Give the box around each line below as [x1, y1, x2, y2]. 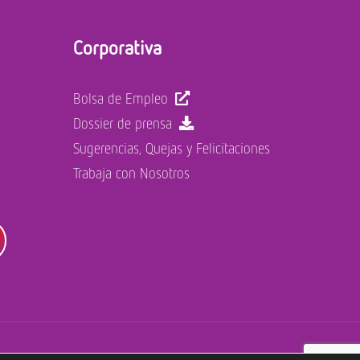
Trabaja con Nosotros [73, 163, 190, 182]
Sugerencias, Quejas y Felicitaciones [73, 138, 270, 157]
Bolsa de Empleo [73, 88, 168, 107]
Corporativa [73, 35, 162, 59]
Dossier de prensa [73, 113, 172, 132]
